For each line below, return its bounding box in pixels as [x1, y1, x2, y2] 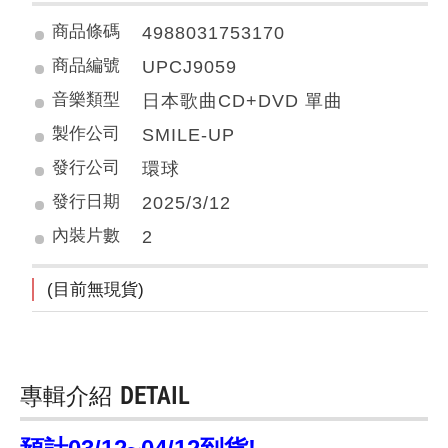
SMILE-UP [142, 125, 236, 145]
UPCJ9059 [142, 57, 238, 77]
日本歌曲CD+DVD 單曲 [142, 91, 344, 111]
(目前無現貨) [47, 280, 145, 299]
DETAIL [120, 380, 190, 410]
